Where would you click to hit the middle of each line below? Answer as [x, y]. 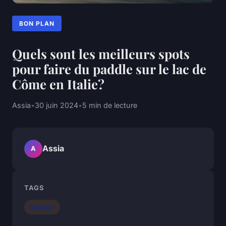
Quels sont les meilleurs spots [101, 53]
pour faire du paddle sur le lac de [109, 68]
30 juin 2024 [56, 105]
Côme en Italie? [58, 83]
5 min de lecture [110, 105]
